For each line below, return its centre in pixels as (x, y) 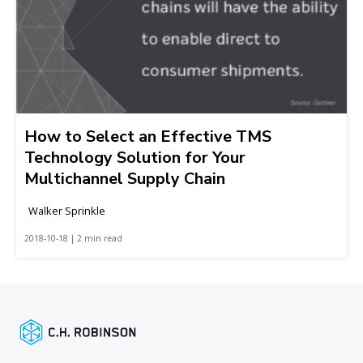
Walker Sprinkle (67, 211)
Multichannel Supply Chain (125, 179)
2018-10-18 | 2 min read (73, 239)
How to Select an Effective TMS (148, 137)
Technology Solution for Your (135, 158)
